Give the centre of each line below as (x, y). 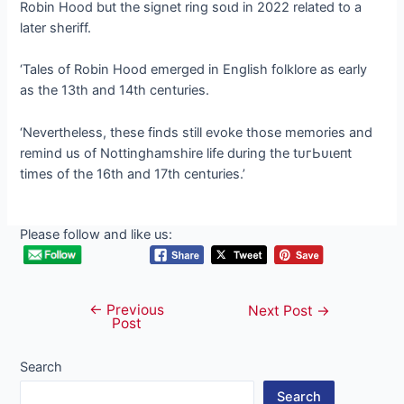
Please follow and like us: (96, 235)
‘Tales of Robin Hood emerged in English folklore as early (194, 70)
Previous (133, 310)
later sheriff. (56, 28)
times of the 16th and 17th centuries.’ (133, 174)
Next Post (283, 311)
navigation (82, 331)
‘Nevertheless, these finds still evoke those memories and (197, 132)
